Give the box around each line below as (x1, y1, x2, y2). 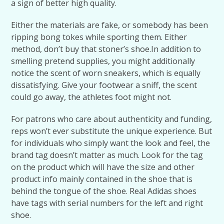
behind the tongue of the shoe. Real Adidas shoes (11, 185, 197, 196)
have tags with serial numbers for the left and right (11, 197, 203, 208)
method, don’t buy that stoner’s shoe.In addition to (11, 43, 201, 54)
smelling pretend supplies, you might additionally (11, 55, 195, 66)
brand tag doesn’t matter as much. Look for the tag (11, 149, 203, 160)
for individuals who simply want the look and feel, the (11, 137, 210, 148)
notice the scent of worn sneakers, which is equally (11, 67, 201, 78)
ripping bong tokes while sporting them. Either (11, 31, 187, 42)
